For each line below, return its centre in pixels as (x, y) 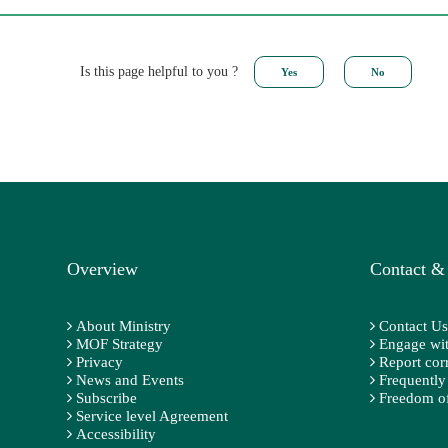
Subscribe (107, 397)
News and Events (130, 379)
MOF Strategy (120, 343)
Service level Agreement (152, 415)
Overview (103, 268)
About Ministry (124, 325)
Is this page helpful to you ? (159, 71)
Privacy (100, 361)
